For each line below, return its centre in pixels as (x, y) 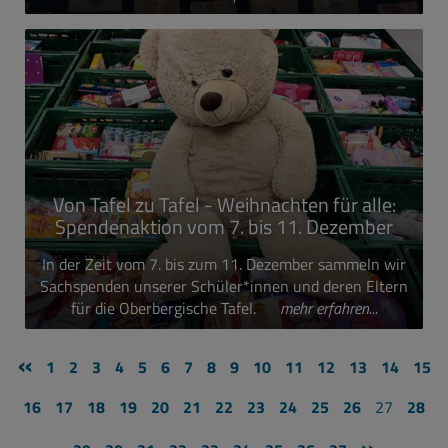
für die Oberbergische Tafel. (165, 308)
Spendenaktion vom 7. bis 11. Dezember (224, 226)
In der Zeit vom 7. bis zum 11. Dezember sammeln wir (224, 264)
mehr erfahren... (328, 308)
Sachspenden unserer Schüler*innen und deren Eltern (224, 286)
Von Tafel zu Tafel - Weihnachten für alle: (224, 204)
